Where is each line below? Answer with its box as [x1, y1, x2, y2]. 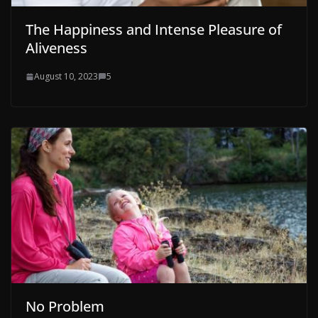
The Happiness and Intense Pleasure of [26, 20, 282, 40]
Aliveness [26, 38, 87, 58]
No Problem [26, 296, 104, 316]
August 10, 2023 [34, 70, 98, 83]
